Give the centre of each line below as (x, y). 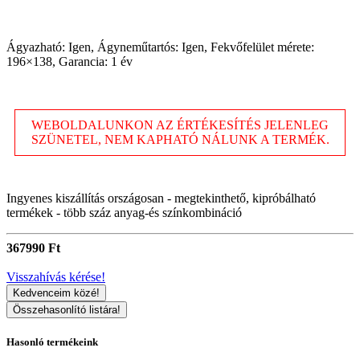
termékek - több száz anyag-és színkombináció (124, 212)
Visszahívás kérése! (56, 276)
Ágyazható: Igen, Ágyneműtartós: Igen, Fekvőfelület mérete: (160, 47)
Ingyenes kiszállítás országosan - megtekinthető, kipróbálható (161, 198)
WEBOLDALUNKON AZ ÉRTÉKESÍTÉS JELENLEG (180, 125)
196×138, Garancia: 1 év (70, 61)
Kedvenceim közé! (56, 292)
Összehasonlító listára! (67, 309)
